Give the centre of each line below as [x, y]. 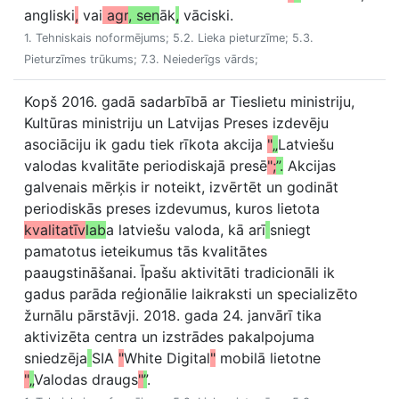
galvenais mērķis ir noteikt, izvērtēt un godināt [181, 187]
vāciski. [206, 15]
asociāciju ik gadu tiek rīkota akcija [146, 144]
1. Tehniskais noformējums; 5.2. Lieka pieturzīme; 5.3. [169, 38]
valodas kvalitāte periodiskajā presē [146, 166]
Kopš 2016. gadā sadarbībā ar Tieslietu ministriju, [189, 102]
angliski [49, 15]
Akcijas [309, 166]
